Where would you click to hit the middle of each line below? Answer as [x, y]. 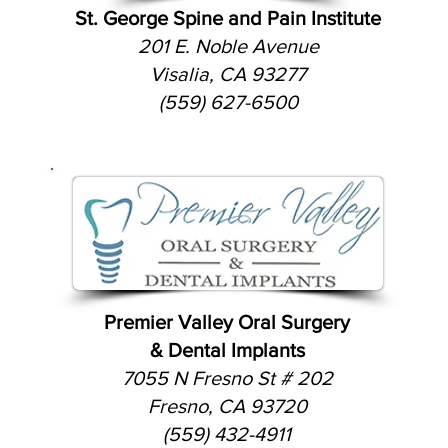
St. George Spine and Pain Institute [228, 18]
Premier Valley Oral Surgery [227, 322]
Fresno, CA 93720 [227, 406]
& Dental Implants [227, 350]
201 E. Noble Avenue [228, 46]
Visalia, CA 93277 [228, 74]
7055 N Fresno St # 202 [227, 378]
